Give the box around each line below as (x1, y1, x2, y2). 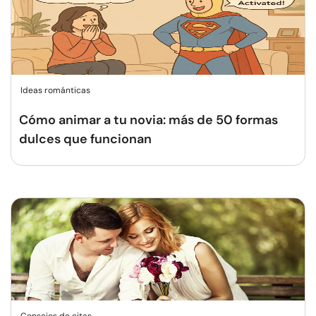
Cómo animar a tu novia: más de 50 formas (19, 111, 278, 128)
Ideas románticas (20, 85, 90, 96)
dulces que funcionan (19, 130, 152, 147)
